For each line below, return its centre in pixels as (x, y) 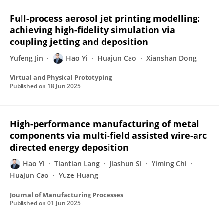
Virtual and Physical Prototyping (61, 77)
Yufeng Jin (26, 58)
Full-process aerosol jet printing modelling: (105, 18)
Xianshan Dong (171, 58)
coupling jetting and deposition (79, 42)
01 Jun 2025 (64, 203)
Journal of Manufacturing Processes (66, 195)
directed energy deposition (69, 147)
